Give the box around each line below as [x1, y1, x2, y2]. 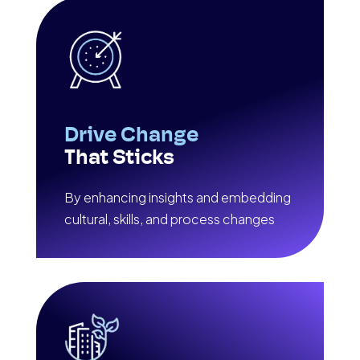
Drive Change [63, 125, 198, 148]
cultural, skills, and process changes [63, 211, 275, 228]
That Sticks [63, 148, 174, 170]
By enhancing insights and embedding [63, 189, 291, 207]
